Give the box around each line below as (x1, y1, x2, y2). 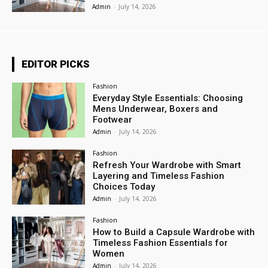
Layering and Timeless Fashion (93, 170, 225, 182)
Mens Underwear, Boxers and (93, 103, 218, 115)
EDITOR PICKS (22, 58, 90, 71)
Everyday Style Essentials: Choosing (93, 93, 243, 104)
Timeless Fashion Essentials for (93, 237, 229, 248)
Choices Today (93, 181, 156, 193)
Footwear (93, 114, 133, 126)
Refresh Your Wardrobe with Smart (93, 160, 242, 171)
